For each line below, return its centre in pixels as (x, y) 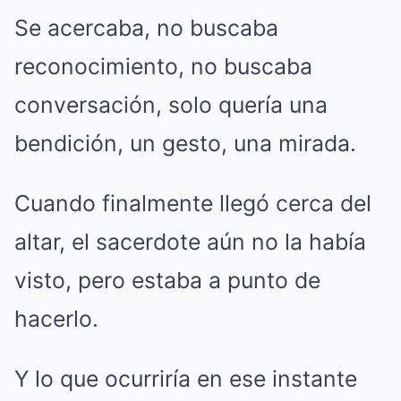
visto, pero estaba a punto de (167, 280)
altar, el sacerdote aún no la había (190, 241)
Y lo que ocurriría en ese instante (186, 378)
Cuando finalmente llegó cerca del (193, 203)
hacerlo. (56, 318)
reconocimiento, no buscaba (163, 66)
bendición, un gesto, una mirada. (185, 143)
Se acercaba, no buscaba (146, 27)
